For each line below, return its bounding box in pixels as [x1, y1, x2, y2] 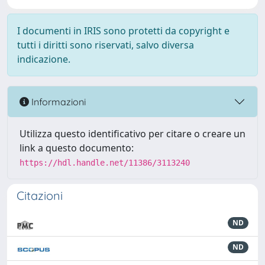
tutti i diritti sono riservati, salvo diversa [17, 38, 194, 51]
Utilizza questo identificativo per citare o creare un [20, 127, 245, 140]
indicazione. [17, 53, 70, 66]
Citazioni [17, 188, 63, 203]
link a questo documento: [20, 141, 134, 154]
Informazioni [29, 95, 86, 108]
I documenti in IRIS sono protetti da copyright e [17, 24, 230, 37]
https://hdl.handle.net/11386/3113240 [20, 158, 190, 167]
